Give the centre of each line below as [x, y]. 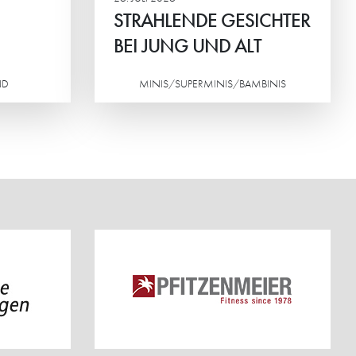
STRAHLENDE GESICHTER [211, 20]
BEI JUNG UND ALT [187, 46]
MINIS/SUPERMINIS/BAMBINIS [212, 84]
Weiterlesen [126, 112]
